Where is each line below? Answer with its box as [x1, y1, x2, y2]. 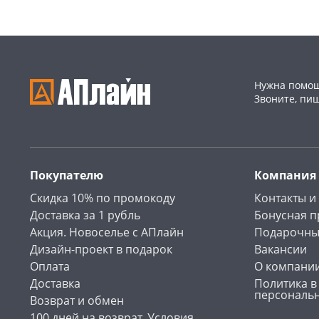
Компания [254, 167, 316, 184]
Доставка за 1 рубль [30, 207, 140, 224]
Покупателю [30, 167, 103, 184]
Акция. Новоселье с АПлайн [30, 224, 184, 241]
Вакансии [254, 241, 307, 258]
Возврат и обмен [30, 293, 124, 309]
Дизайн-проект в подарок [30, 241, 172, 258]
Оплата [30, 258, 70, 275]
